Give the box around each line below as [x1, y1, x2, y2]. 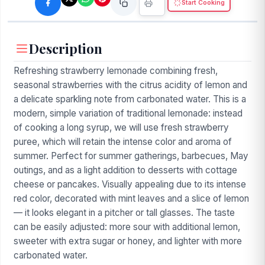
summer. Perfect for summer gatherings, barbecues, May [14, 150, 248, 161]
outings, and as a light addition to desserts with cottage [14, 164, 237, 176]
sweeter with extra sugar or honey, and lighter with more [14, 235, 242, 247]
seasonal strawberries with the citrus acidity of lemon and [14, 79, 247, 91]
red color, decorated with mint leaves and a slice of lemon [14, 193, 249, 204]
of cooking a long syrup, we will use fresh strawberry [14, 122, 229, 133]
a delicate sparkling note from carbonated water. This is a [14, 93, 246, 105]
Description [29, 40, 102, 57]
